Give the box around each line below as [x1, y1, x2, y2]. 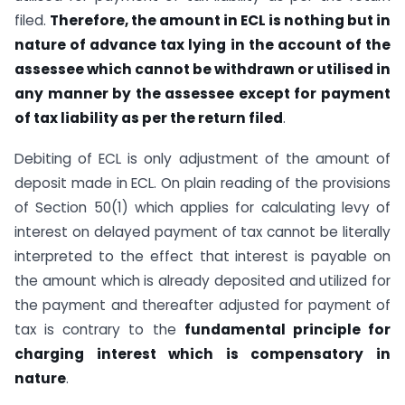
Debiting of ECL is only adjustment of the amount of [14, 149, 391, 168]
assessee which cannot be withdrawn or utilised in [14, 60, 391, 80]
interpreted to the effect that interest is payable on [14, 247, 391, 266]
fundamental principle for [184, 320, 391, 339]
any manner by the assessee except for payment [14, 84, 391, 104]
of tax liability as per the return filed [14, 108, 283, 128]
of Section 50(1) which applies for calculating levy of [14, 198, 391, 217]
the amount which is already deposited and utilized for [14, 271, 391, 290]
